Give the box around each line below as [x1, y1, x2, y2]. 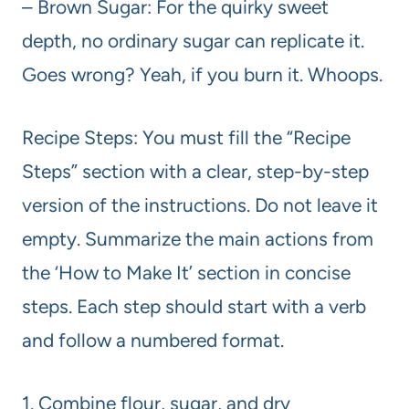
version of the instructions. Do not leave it [22, 193, 378, 216]
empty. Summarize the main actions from [22, 226, 373, 250]
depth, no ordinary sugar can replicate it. [22, 28, 364, 52]
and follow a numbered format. [22, 328, 284, 351]
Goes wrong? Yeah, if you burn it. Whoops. [22, 62, 383, 86]
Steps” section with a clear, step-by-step [22, 159, 369, 183]
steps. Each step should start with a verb [22, 294, 366, 318]
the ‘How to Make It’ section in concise [22, 260, 351, 284]
